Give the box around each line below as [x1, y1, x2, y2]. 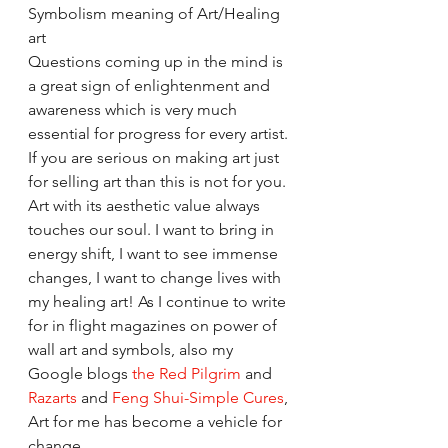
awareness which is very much [28, 100, 241, 119]
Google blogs [28, 364, 132, 383]
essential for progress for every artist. [28, 124, 292, 143]
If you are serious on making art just [28, 148, 283, 167]
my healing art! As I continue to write [28, 292, 290, 311]
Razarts [28, 388, 77, 407]
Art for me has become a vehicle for [28, 412, 286, 431]
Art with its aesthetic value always [28, 196, 264, 215]
